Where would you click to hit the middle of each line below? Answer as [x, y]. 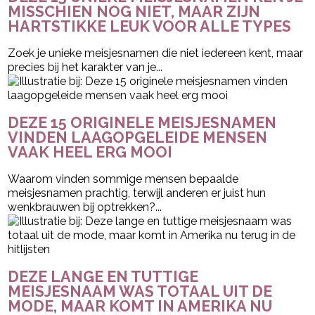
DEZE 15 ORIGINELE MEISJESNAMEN [142, 123]
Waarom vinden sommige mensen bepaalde [123, 179]
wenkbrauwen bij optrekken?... [85, 207]
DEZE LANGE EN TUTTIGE [103, 276]
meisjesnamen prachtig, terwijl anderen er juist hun [137, 193]
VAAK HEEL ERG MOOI [90, 153]
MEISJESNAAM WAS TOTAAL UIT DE [140, 291]
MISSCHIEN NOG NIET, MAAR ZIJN [134, 12]
